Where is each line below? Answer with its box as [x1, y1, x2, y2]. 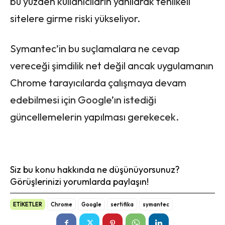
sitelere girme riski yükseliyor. [10, 12, 140, 25]
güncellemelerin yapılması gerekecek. [10, 110, 179, 123]
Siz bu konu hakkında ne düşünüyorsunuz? [10, 163, 180, 175]
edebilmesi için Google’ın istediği [10, 93, 156, 106]
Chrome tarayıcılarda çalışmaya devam [10, 76, 186, 89]
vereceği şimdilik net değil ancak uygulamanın [10, 59, 213, 72]
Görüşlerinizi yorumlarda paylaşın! [10, 175, 149, 187]
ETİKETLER [13, 200, 42, 208]
